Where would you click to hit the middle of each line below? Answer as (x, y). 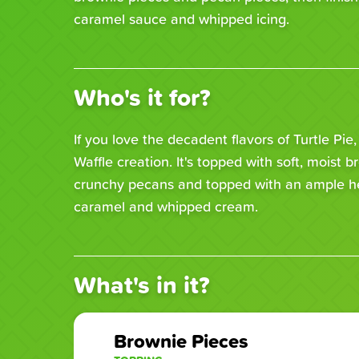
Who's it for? (142, 97)
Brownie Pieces (181, 341)
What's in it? (142, 284)
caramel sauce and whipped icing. (182, 18)
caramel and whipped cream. (166, 206)
